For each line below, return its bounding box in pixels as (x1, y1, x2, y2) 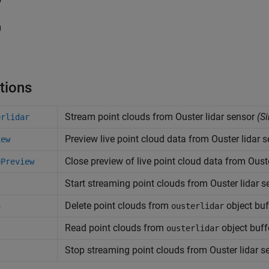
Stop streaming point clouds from (65, 244, 210, 256)
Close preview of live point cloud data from (65, 156, 248, 167)
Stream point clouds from (65, 111, 175, 122)
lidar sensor (203, 111, 255, 122)
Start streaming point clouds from (65, 178, 210, 189)
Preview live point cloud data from (65, 133, 211, 145)
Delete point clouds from (65, 200, 171, 211)
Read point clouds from (65, 222, 166, 234)
